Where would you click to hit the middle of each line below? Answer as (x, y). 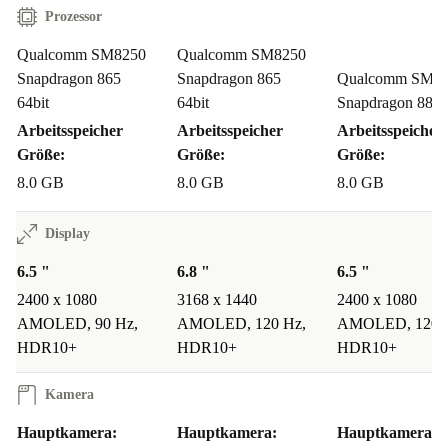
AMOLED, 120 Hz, (241, 324)
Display (67, 234)
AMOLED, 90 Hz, (77, 324)
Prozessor (73, 17)
